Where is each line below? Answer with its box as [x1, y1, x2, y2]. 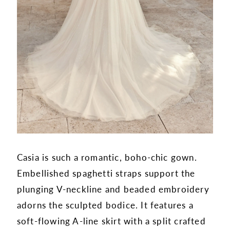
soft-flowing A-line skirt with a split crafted [16, 215, 206, 227]
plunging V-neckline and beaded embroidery [16, 183, 209, 195]
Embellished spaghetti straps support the [16, 167, 196, 179]
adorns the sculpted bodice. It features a [16, 199, 194, 211]
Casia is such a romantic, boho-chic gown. [16, 151, 197, 163]
